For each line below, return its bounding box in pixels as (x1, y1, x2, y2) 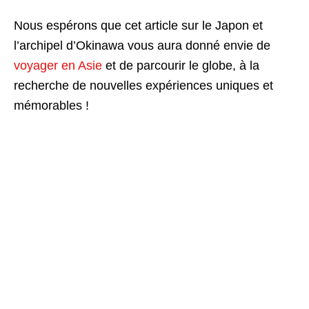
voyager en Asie (14, 59, 102, 73)
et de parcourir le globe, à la (102, 59, 259, 73)
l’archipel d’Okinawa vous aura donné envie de (14, 39, 270, 53)
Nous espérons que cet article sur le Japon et (14, 19, 263, 33)
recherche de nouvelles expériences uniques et (14, 79, 273, 93)
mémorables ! (14, 99, 89, 113)
